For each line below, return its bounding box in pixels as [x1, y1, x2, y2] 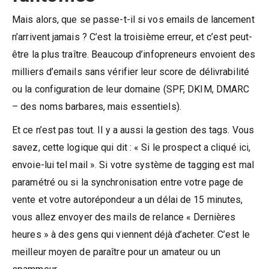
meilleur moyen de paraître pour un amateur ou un [12, 246, 220, 258]
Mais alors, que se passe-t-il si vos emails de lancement [12, 13, 255, 25]
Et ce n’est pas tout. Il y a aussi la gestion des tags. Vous [12, 124, 255, 136]
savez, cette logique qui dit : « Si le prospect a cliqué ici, [12, 141, 251, 153]
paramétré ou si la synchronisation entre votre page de [12, 176, 244, 188]
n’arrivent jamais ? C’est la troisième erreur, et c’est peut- [12, 31, 253, 43]
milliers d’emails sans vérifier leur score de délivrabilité [12, 65, 249, 77]
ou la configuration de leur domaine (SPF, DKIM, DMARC [12, 83, 250, 95]
